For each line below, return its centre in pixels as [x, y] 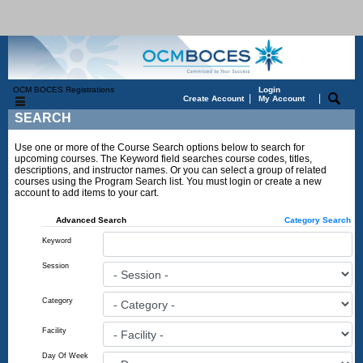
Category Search [318, 220]
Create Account [214, 98]
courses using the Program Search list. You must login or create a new [168, 182]
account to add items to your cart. [87, 193]
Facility [54, 331]
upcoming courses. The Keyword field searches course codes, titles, [163, 159]
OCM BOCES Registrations [61, 89]
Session [56, 266]
